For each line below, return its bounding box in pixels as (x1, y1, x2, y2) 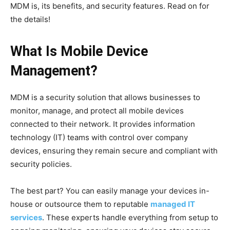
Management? (10, 62, 98, 79)
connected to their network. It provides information (10, 119, 195, 129)
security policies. (10, 159, 72, 169)
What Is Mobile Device (10, 43, 148, 60)
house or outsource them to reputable (10, 199, 150, 209)
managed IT (150, 199, 195, 209)
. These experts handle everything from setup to (42, 212, 218, 222)
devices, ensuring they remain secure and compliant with (10, 145, 218, 156)
